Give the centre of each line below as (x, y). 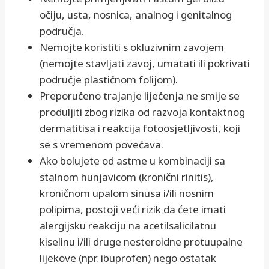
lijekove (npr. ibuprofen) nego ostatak (128, 258)
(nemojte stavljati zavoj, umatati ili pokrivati (145, 64)
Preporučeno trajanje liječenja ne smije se (140, 96)
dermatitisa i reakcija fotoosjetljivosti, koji (140, 128)
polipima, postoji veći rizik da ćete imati (133, 210)
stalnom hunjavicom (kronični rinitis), (127, 177)
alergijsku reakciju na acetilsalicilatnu (128, 226)
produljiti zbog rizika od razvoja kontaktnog (142, 112)
